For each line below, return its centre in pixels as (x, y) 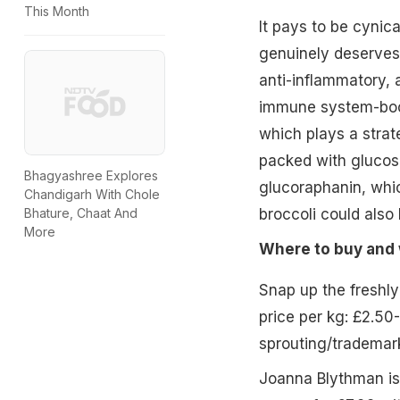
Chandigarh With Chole (92, 195)
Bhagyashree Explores (91, 176)
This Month (57, 12)
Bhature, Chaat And (81, 213)
